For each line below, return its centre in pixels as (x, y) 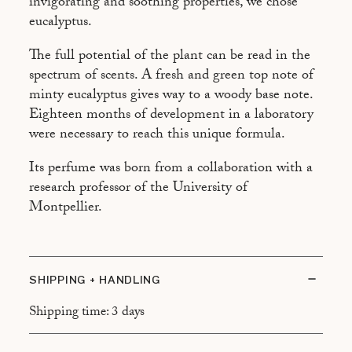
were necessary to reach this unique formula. (158, 136)
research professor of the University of (139, 189)
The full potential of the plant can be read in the (170, 57)
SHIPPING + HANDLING (95, 280)
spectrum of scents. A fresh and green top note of (172, 77)
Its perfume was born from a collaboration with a (171, 170)
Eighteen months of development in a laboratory (172, 116)
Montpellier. (66, 209)
